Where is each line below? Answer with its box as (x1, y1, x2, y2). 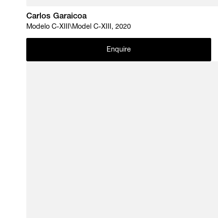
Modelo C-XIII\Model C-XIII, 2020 (26, 23, 131, 31)
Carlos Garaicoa (26, 13, 87, 21)
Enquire (106, 47, 131, 54)
